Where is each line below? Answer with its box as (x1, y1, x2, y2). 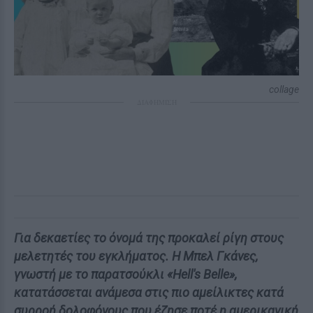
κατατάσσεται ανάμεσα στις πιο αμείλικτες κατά (14, 285, 284, 300)
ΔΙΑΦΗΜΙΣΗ (136, 97, 177, 107)
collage (269, 84, 299, 95)
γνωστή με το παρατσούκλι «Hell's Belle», (14, 267, 237, 282)
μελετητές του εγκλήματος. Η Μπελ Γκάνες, (14, 249, 258, 263)
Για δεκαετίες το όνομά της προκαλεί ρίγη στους (14, 231, 284, 245)
